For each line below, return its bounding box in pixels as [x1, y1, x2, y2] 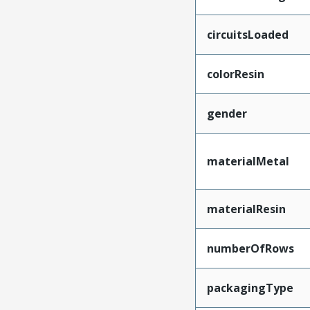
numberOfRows [206, 240, 294, 256]
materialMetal [206, 153, 289, 169]
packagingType [206, 280, 293, 295]
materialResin [206, 201, 286, 217]
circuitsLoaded [206, 26, 289, 42]
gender [206, 105, 247, 121]
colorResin [206, 66, 264, 82]
